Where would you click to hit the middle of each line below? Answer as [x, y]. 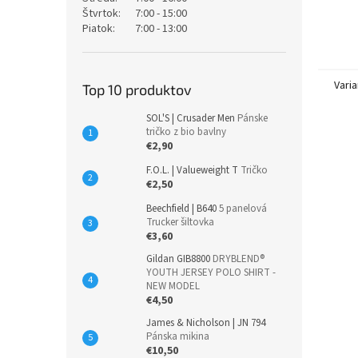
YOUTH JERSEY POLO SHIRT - [211, 272]
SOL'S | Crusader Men [192, 118]
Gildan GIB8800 [179, 259]
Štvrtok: [101, 14]
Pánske [253, 118]
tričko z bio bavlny [186, 132]
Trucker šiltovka [180, 222]
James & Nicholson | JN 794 [206, 323]
